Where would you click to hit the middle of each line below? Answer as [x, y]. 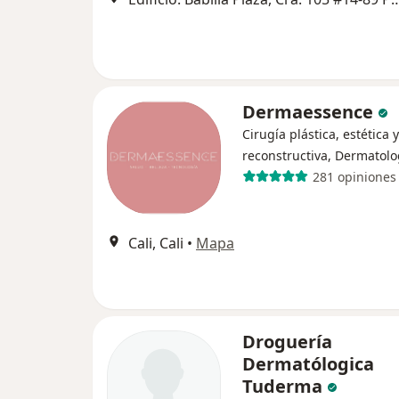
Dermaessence [310, 112]
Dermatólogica [308, 364]
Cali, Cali [156, 243]
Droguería [287, 342]
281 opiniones [354, 176]
